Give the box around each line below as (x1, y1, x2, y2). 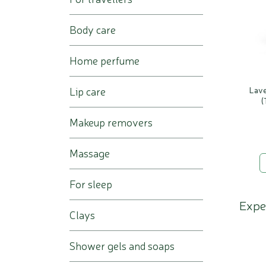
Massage (69, 145, 110, 160)
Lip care (69, 84, 106, 99)
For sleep (69, 176, 112, 191)
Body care (69, 22, 116, 37)
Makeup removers (69, 115, 153, 129)
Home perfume (69, 53, 140, 68)
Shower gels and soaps (69, 238, 175, 253)
